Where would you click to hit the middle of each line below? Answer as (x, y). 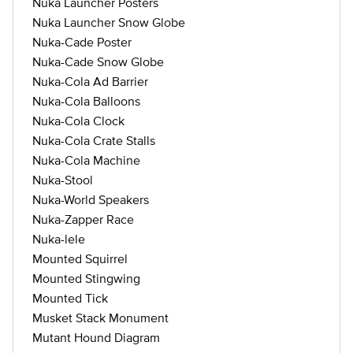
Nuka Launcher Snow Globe (109, 22)
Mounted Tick (70, 298)
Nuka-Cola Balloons (86, 101)
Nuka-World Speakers (91, 199)
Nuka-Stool (63, 180)
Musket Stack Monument (100, 318)
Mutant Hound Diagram (96, 337)
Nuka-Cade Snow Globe (98, 61)
